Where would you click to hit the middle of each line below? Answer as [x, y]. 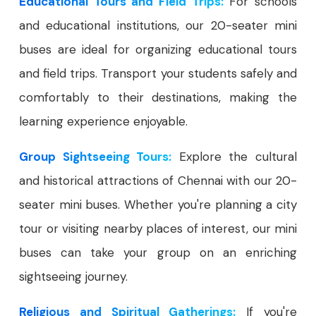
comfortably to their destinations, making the [158, 97]
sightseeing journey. [73, 276]
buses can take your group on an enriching [158, 253]
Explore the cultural [235, 157]
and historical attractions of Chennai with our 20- [158, 181]
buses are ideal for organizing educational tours [158, 49]
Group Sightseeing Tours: [96, 157]
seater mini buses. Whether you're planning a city [158, 205]
